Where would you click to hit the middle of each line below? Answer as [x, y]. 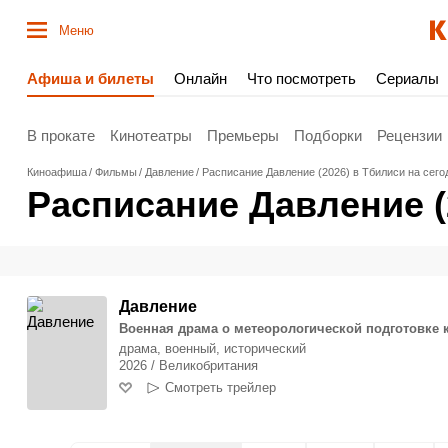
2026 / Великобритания [188, 365]
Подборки [328, 135]
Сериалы [407, 78]
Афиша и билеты [90, 78]
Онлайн [200, 78]
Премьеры [243, 135]
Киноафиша [57, 172]
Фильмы [116, 172]
